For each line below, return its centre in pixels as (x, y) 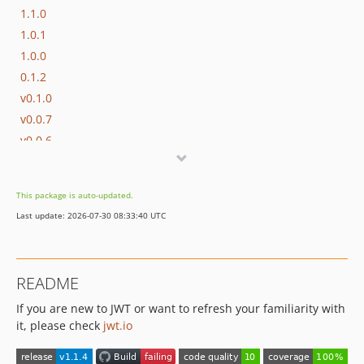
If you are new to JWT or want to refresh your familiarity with (181, 308)
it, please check (60, 325)
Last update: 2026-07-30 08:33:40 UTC (91, 215)
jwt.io (118, 325)
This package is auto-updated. (75, 195)
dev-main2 (49, 266)
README (48, 283)
